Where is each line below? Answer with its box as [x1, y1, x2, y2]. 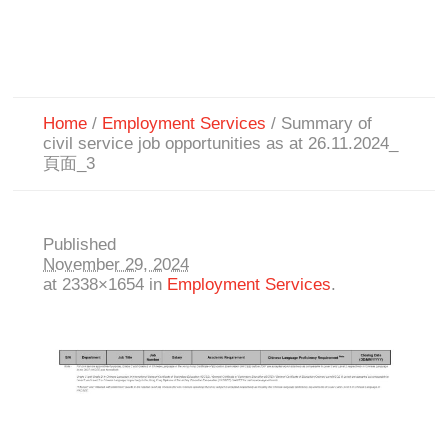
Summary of [281, 114, 373, 134]
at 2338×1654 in [43, 275, 168, 295]
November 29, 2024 [43, 255, 190, 275]
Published [43, 235, 117, 255]
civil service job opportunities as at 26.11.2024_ [43, 134, 399, 154]
